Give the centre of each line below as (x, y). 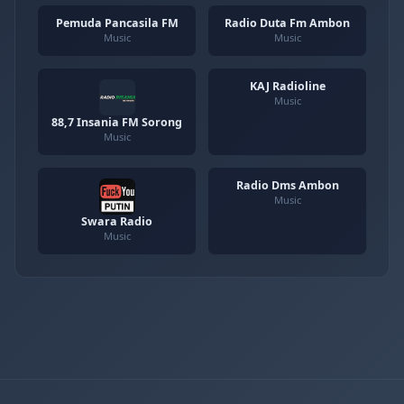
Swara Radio (117, 222)
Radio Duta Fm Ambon (287, 23)
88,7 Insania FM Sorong (117, 123)
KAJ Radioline (287, 87)
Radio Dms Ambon (287, 186)
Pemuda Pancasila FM (117, 23)
